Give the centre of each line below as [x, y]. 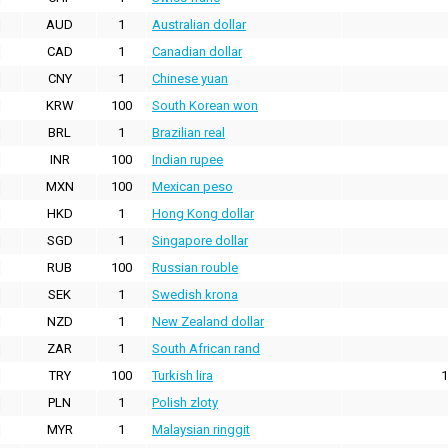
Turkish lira [182, 376]
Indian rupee [187, 160]
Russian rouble [195, 268]
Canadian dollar [197, 52]
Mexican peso [192, 187]
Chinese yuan [190, 79]
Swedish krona [195, 295]
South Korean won [205, 106]
